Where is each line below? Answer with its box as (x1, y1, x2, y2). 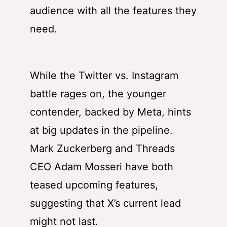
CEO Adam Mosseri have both (30, 161, 173, 173)
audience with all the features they (30, 5, 197, 17)
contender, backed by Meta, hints (30, 106, 191, 119)
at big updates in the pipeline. (30, 124, 173, 137)
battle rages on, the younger (30, 88, 166, 100)
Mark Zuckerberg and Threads (30, 142, 175, 155)
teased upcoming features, (30, 179, 158, 192)
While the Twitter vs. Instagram (30, 69, 178, 82)
